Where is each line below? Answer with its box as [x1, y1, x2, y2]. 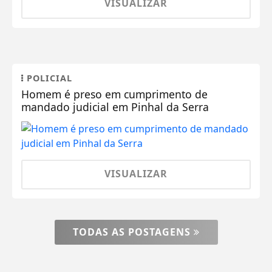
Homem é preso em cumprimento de [21, 86, 208, 101]
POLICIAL [24, 72, 73, 84]
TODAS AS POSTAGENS [72, 225, 194, 239]
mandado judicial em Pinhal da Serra [21, 99, 209, 114]
